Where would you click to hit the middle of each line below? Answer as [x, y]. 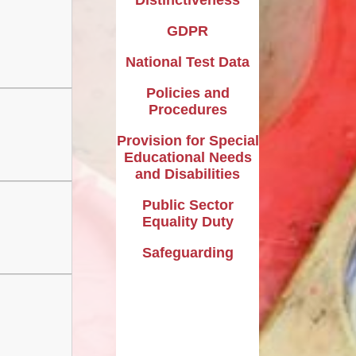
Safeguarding [188, 252]
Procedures [188, 109]
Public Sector [188, 205]
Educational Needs [188, 157]
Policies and [188, 93]
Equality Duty [188, 221]
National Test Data [188, 62]
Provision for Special [188, 140]
